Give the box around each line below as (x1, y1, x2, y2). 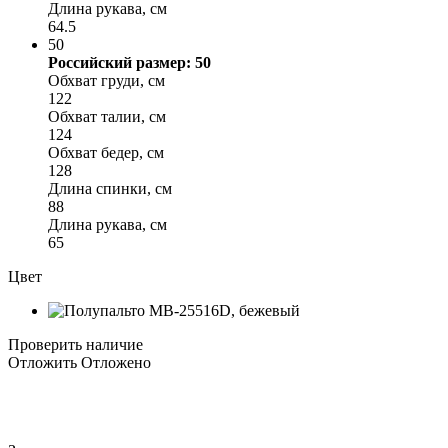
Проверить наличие (8, 335, 143, 353)
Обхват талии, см (48, 107, 166, 125)
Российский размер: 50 (48, 53, 211, 71)
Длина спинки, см (48, 179, 172, 197)
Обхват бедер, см (48, 143, 164, 161)
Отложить (8, 353, 77, 371)
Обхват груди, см (48, 71, 165, 89)
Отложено (81, 353, 151, 371)
